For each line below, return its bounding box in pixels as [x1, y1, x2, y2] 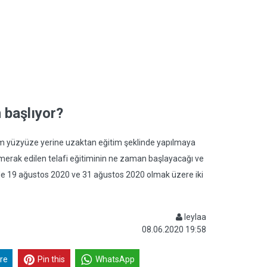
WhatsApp [95, 254, 135, 265]
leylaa [182, 212, 206, 222]
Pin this [38, 254, 66, 265]
